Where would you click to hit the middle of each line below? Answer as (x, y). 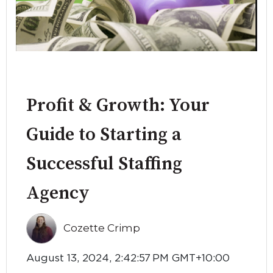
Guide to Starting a (104, 135)
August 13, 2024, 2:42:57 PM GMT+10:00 (128, 257)
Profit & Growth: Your (118, 106)
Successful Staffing (104, 164)
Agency (58, 193)
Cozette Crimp (102, 228)
